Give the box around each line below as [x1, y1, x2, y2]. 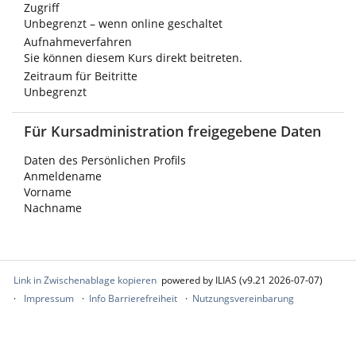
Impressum [24, 292, 74, 305]
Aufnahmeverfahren [24, 34, 132, 49]
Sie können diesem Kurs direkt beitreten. [24, 50, 242, 65]
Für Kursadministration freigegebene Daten [24, 122, 321, 141]
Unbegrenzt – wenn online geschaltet [24, 16, 222, 31]
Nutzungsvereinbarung [192, 292, 294, 305]
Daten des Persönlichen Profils [24, 153, 186, 168]
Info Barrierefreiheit [89, 292, 177, 305]
